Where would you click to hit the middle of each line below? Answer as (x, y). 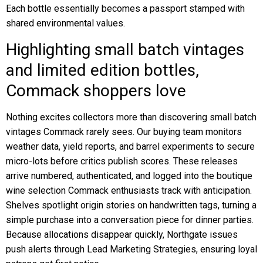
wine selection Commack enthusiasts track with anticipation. (129, 190)
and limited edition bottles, (102, 70)
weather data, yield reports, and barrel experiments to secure (130, 146)
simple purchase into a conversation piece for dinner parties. (130, 220)
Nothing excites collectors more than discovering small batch (131, 117)
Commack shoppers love (96, 91)
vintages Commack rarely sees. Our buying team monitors (124, 132)
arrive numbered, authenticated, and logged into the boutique (129, 176)
